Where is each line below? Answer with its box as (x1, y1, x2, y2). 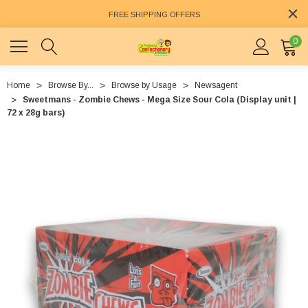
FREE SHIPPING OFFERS (108, 10, 200, 19)
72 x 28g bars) (7, 108, 65, 118)
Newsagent (195, 80, 237, 91)
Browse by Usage (111, 80, 177, 91)
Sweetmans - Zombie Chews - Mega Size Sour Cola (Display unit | (23, 95, 296, 105)
